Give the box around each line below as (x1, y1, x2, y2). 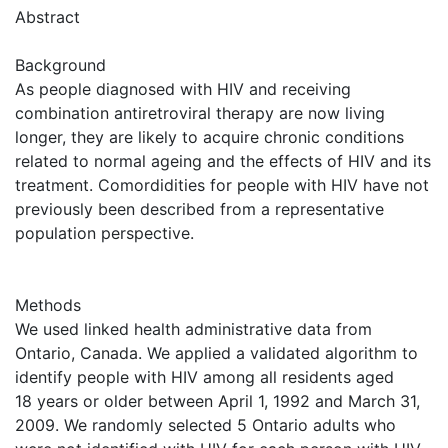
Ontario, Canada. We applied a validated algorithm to (15, 342, 418, 363)
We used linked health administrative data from (15, 318, 372, 339)
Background (15, 54, 106, 75)
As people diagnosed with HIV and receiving (15, 78, 351, 99)
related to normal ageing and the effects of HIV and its (15, 150, 431, 171)
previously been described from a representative (15, 198, 384, 219)
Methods (15, 294, 81, 315)
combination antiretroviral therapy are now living (15, 102, 385, 123)
